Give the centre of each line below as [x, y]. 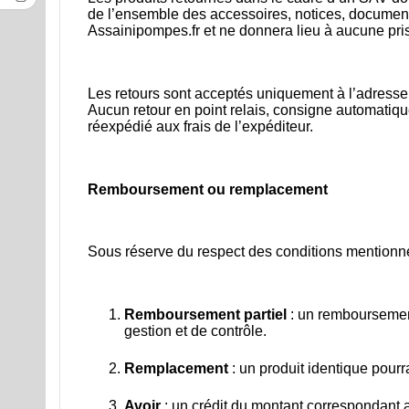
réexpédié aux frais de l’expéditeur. [200, 127]
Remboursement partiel [205, 315]
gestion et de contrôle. [195, 331]
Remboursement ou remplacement [208, 189]
